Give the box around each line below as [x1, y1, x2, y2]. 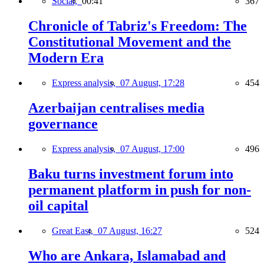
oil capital [28, 197, 88, 213]
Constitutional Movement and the [28, 34, 231, 50]
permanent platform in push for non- [28, 181, 251, 197]
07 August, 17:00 [120, 144, 184, 154]
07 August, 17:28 [120, 78, 184, 88]
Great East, [52, 225, 98, 236]
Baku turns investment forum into [28, 166, 233, 181]
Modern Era [28, 50, 104, 66]
